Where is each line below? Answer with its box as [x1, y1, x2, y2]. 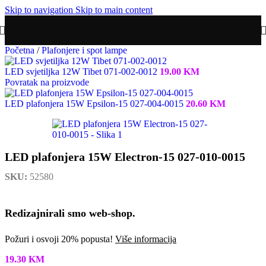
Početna [5, 45, 37, 55]
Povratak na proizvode [5, 77, 89, 87]
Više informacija [115, 234, 176, 245]
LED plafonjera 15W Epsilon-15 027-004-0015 [5, 99, 186, 109]
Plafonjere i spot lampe [42, 45, 127, 55]
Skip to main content [75, 5, 153, 15]
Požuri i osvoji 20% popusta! [5, 234, 115, 245]
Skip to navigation [5, 5, 75, 15]
